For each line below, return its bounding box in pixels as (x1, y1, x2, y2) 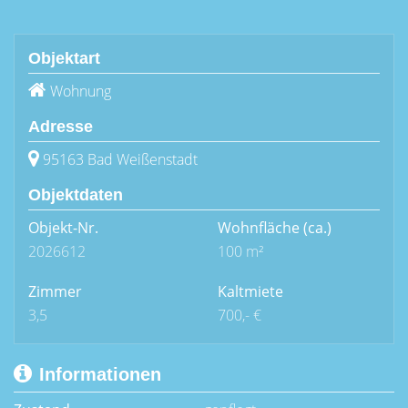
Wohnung (50, 81, 111, 101)
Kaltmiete (218, 281, 283, 301)
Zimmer (28, 281, 82, 301)
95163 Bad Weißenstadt (43, 149, 198, 169)
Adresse (28, 117, 93, 136)
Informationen (39, 364, 161, 384)
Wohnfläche (218, 218, 300, 238)
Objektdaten (28, 186, 123, 204)
